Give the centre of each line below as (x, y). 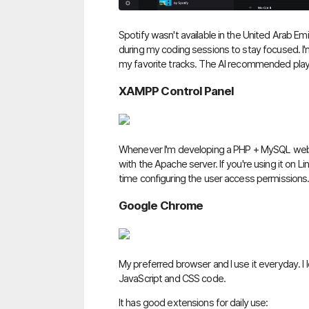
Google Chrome (161, 206)
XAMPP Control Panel (177, 91)
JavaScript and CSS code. (172, 279)
